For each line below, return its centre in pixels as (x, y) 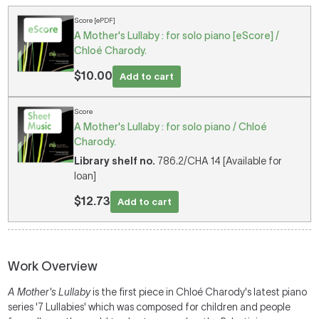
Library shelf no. (115, 161)
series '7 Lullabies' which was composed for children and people (150, 307)
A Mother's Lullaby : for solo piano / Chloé (171, 127)
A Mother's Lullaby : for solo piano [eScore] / (177, 36)
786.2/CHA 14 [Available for (219, 161)
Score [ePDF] (95, 20)
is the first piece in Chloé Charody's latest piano (199, 292)
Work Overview (53, 266)
